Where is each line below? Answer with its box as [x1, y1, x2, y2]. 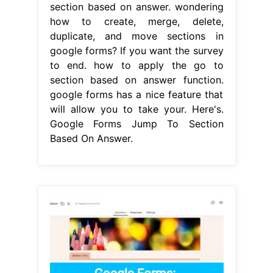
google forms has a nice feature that [49, 88, 224, 101]
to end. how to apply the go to [49, 58, 224, 71]
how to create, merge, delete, [49, 15, 224, 27]
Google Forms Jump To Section [49, 117, 224, 130]
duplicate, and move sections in [49, 29, 224, 42]
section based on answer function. [49, 73, 224, 86]
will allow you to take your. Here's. [49, 102, 224, 115]
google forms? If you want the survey [49, 44, 224, 57]
